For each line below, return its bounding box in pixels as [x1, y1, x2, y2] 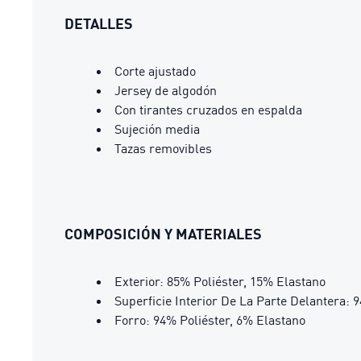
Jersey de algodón [114, 82, 217, 98]
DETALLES [64, 15, 133, 32]
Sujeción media [114, 121, 200, 137]
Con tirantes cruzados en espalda [114, 102, 302, 118]
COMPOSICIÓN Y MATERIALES [64, 225, 262, 243]
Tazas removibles [114, 140, 212, 156]
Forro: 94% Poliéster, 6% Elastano [114, 312, 305, 328]
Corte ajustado [114, 63, 196, 79]
